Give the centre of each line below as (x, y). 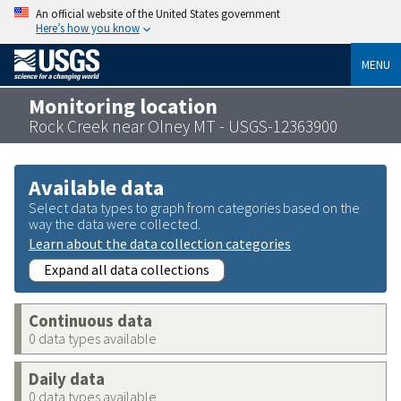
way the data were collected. (115, 223)
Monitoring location (123, 106)
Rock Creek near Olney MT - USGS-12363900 (183, 126)
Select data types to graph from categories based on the (194, 207)
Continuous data (90, 320)
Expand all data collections (127, 269)
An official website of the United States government (158, 13)
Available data (96, 187)
